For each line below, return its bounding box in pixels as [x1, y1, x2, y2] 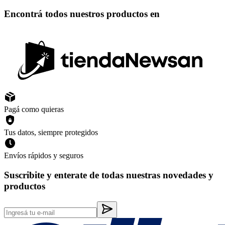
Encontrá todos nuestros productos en [4, 8, 160, 19]
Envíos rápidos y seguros [4, 151, 83, 160]
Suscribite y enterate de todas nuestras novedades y [4, 169, 213, 180]
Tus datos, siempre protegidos [4, 128, 98, 137]
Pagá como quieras [4, 105, 64, 114]
